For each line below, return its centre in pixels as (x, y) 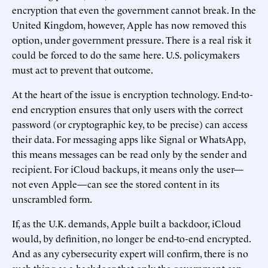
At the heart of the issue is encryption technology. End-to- (132, 94)
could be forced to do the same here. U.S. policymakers (126, 54)
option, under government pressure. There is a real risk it (132, 39)
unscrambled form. (52, 198)
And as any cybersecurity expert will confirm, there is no (130, 253)
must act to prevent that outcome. (83, 69)
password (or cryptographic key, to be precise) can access (130, 124)
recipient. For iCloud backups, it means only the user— (128, 168)
